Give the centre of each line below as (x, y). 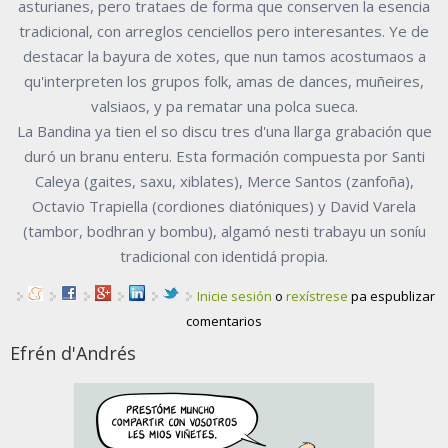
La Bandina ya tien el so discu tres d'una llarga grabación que (224, 131)
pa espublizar (391, 296)
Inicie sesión (234, 296)
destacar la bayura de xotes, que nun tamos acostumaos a (224, 56)
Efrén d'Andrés (73, 353)
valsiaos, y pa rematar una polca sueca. (224, 106)
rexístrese (317, 296)
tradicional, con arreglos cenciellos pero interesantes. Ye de (224, 31)
